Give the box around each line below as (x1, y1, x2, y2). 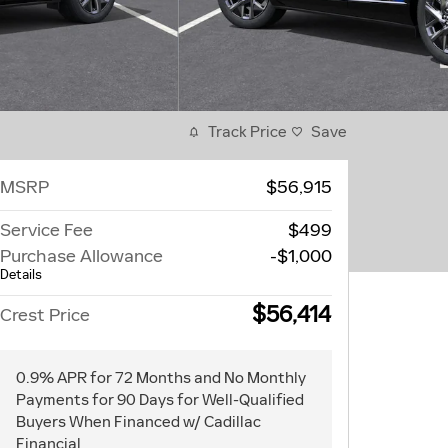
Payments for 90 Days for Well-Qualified (16, 389, 304, 409)
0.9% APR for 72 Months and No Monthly (16, 367, 306, 387)
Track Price (208, 121, 287, 141)
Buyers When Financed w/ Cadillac (16, 411, 261, 431)
